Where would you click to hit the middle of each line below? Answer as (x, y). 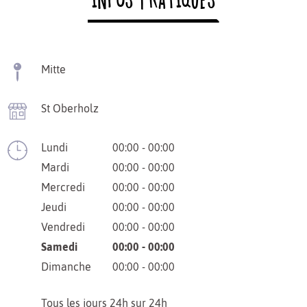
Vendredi (63, 226)
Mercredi (63, 187)
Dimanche (66, 266)
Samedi (59, 246)
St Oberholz (70, 108)
